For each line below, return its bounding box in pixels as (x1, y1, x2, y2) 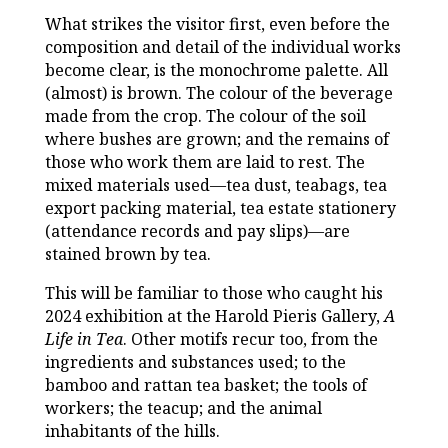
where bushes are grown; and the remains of (44, 128, 389, 151)
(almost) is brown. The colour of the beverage (44, 82, 393, 105)
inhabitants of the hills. (44, 420, 220, 443)
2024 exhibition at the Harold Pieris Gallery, (44, 305, 384, 328)
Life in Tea (44, 328, 123, 351)
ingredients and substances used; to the (44, 351, 346, 374)
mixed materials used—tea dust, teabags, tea (44, 174, 387, 197)
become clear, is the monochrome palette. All (44, 59, 388, 82)
